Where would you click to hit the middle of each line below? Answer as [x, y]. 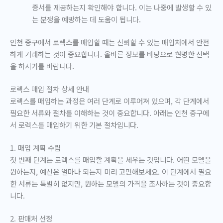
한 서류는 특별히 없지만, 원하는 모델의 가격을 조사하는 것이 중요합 [111, 183]
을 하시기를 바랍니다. [42, 66]
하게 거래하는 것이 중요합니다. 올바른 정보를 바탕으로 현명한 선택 [110, 54]
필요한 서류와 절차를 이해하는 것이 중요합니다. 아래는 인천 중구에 [110, 112]
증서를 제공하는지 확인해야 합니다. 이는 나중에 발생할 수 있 [121, 7]
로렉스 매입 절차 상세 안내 [50, 89]
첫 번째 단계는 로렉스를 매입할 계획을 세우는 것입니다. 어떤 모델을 [111, 159]
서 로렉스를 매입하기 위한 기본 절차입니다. [74, 124]
